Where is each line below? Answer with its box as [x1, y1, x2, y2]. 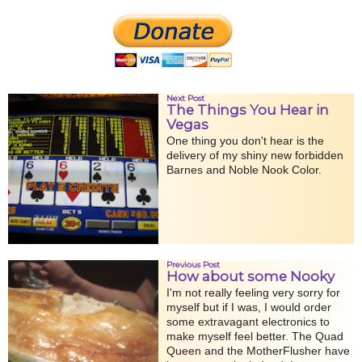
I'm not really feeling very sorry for [166, 285, 340, 299]
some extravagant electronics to [166, 314, 330, 328]
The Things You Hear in [166, 101, 329, 118]
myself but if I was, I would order [166, 300, 331, 314]
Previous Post [166, 259, 220, 270]
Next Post [166, 92, 204, 103]
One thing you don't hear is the [166, 133, 324, 147]
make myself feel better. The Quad [166, 329, 343, 343]
